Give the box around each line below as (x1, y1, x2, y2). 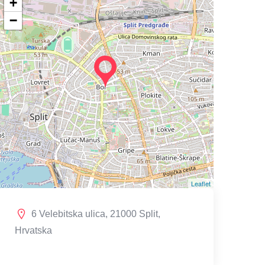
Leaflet (191, 179, 211, 189)
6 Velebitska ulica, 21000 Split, (31, 209, 160, 219)
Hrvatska (15, 225, 52, 236)
